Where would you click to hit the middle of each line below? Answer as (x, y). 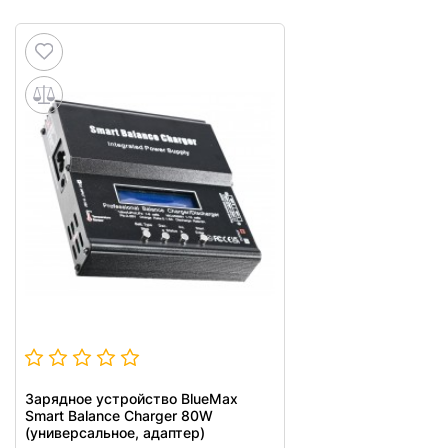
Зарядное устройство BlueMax (131, 398)
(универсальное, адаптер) (115, 432)
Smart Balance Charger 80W (119, 415)
